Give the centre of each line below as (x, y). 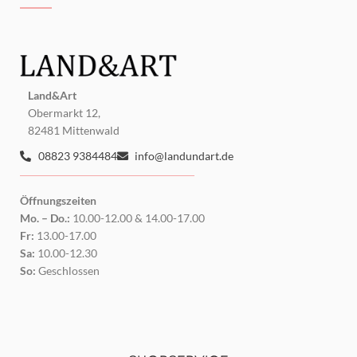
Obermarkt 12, (64, 113)
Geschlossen (68, 271)
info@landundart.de (184, 156)
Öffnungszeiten (58, 201)
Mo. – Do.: (45, 218)
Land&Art (52, 96)
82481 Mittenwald (74, 131)
